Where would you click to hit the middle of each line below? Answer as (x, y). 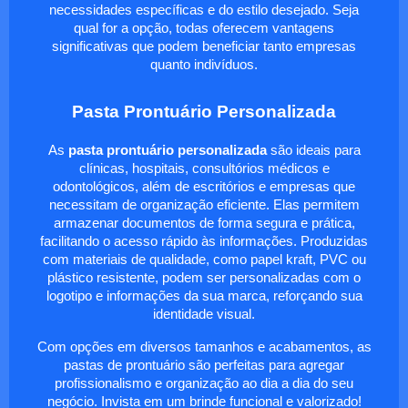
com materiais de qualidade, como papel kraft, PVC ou (204, 259)
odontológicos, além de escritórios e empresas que (204, 186)
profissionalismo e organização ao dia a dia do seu (204, 383)
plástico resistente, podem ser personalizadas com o (204, 277)
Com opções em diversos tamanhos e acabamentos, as (204, 347)
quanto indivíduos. (204, 64)
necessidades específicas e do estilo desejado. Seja (204, 10)
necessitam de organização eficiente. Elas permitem (204, 204)
